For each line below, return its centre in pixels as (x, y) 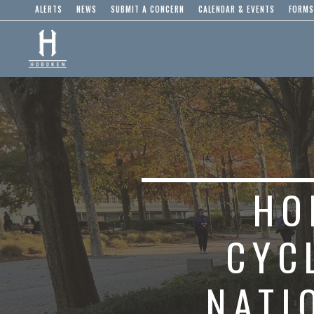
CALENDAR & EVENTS (237, 9)
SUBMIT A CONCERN (148, 9)
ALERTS (49, 9)
